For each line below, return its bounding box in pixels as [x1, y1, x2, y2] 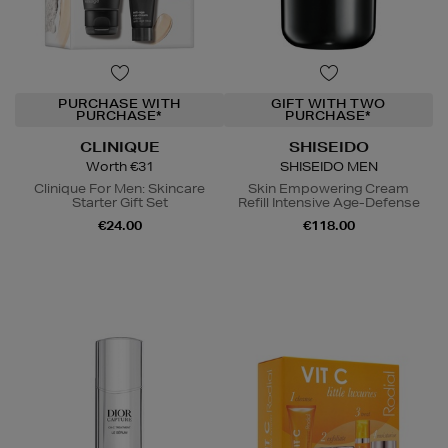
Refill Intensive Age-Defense [237, 193, 420, 211]
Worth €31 [85, 157, 154, 175]
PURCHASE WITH [58, 94, 181, 112]
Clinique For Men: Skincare [34, 179, 205, 197]
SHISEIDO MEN [279, 157, 378, 175]
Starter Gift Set [71, 193, 168, 211]
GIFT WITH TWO [271, 94, 386, 112]
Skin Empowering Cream [248, 179, 409, 197]
